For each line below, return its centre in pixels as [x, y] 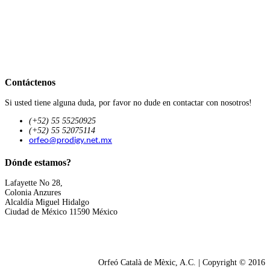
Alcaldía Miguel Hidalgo [47, 202]
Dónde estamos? [38, 162]
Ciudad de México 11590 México [61, 212]
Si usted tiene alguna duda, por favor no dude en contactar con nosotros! [128, 103]
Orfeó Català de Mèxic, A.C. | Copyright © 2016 [182, 263]
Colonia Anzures [33, 193]
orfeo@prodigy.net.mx [71, 141]
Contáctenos [30, 82]
